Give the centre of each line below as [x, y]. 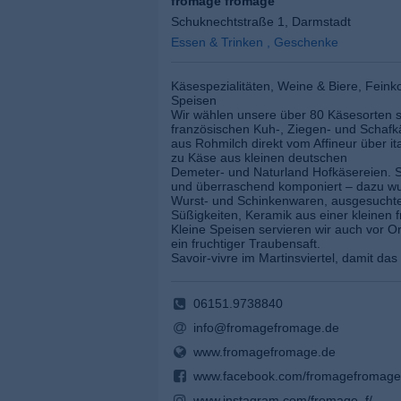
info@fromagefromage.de [266, 328]
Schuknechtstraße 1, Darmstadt [261, 22]
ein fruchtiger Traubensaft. [246, 244]
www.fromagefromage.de [264, 352]
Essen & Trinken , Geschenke [255, 43]
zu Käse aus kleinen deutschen [259, 158]
